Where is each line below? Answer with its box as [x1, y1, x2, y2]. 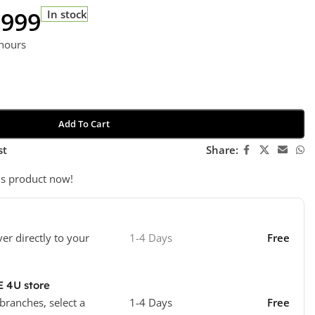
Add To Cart [58, 117, 110, 130]
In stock [47, 6, 88, 21]
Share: [205, 143, 238, 157]
